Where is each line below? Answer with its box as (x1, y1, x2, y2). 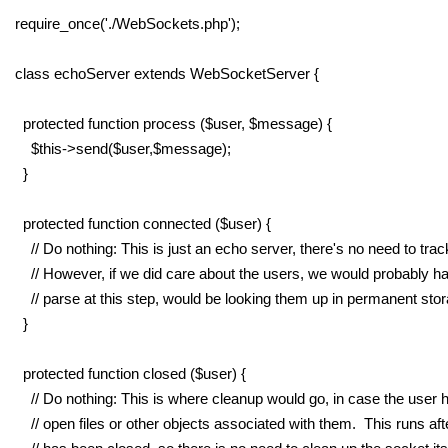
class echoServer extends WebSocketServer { (15, 65, 319, 82)
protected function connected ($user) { (15, 215, 271, 232)
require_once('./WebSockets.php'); (15, 15, 240, 32)
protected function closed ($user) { (15, 365, 246, 382)
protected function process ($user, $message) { (15, 115, 332, 132)
